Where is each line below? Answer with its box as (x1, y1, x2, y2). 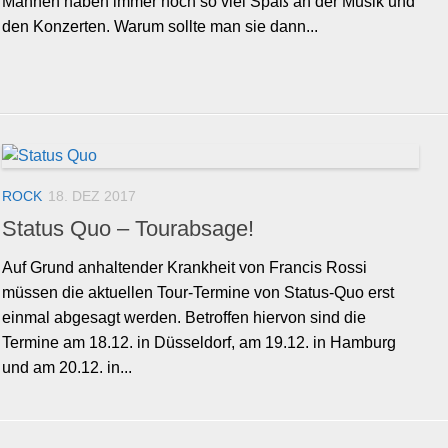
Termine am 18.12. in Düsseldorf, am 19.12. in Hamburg (2, 334, 396, 352)
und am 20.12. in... (2, 359, 132, 377)
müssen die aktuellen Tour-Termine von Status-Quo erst (2, 284, 394, 302)
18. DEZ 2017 (48, 188, 136, 205)
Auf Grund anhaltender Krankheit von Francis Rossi (2, 259, 367, 277)
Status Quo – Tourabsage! (2, 216, 254, 242)
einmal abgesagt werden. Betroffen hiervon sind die (2, 309, 366, 327)
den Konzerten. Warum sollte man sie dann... (2, 18, 318, 36)
